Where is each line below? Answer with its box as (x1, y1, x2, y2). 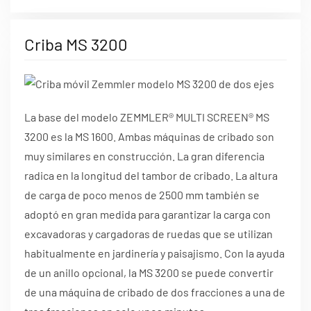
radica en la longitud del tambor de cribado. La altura (24, 169, 278, 183)
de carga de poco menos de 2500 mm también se (24, 188, 260, 202)
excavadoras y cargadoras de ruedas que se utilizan (24, 227, 273, 241)
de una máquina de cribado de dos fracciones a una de (24, 285, 285, 299)
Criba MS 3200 (24, 33, 128, 54)
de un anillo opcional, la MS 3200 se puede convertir (24, 266, 274, 280)
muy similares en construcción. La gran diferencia (24, 149, 264, 163)
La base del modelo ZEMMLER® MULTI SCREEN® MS (24, 110, 269, 124)
